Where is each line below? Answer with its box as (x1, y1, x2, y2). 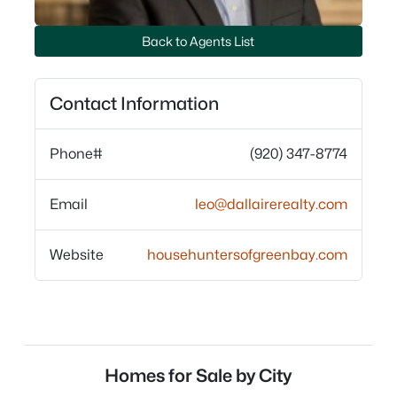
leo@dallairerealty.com (194, 196, 347, 213)
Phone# (50, 145, 104, 162)
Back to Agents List (142, 34, 255, 49)
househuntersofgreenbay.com (146, 246, 347, 263)
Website (50, 246, 105, 263)
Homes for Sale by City (105, 365, 292, 386)
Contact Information (50, 93, 220, 114)
